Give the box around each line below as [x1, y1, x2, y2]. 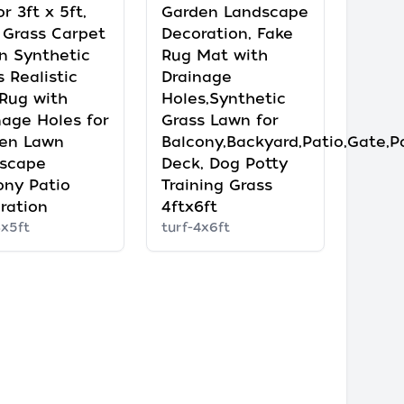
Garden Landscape [161, 3, 308, 21]
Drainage [161, 68, 232, 86]
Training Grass [161, 176, 272, 194]
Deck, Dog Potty [161, 154, 288, 172]
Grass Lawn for [161, 111, 279, 129]
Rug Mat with [161, 46, 268, 64]
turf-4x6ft [161, 219, 230, 234]
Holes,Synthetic [161, 89, 286, 107]
